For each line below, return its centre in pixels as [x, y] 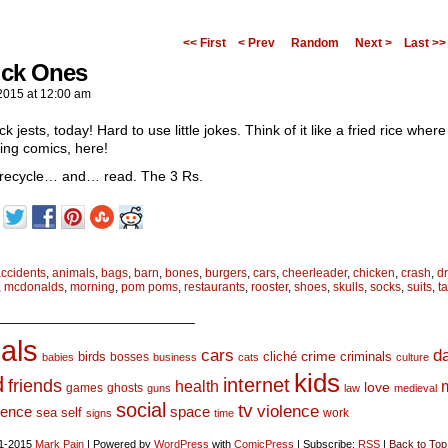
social [141, 410]
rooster [269, 287]
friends [35, 385]
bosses [129, 357]
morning [92, 287]
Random [314, 43]
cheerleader [314, 273]
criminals [366, 357]
